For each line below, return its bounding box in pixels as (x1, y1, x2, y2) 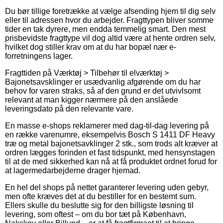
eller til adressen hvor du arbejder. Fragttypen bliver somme (5, 15, 214, 24)
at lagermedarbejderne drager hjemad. (5, 166, 140, 175)
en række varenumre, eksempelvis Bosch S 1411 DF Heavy (5, 130, 215, 139)
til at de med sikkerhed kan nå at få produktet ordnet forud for (5, 157, 217, 166)
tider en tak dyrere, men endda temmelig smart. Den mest (5, 24, 206, 33)
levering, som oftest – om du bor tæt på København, (5, 210, 186, 219)
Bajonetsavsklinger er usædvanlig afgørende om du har (5, 77, 201, 86)
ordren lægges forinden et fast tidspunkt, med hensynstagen (5, 148, 215, 157)
